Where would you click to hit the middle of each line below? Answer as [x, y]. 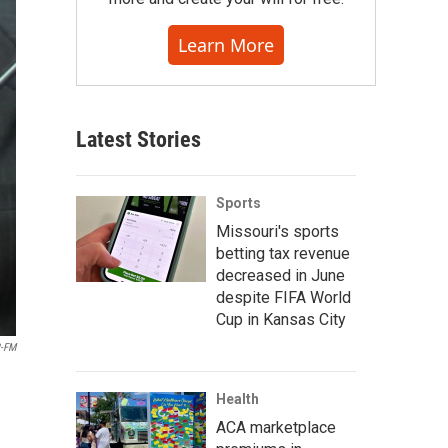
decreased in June [280, 275]
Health [237, 399]
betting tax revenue [283, 253]
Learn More [226, 45]
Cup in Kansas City [281, 319]
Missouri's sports [277, 231]
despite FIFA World [283, 297]
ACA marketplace [276, 427]
